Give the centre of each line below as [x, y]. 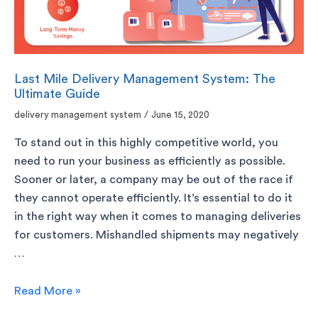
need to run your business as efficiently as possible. [150, 161]
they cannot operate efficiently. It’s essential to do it [153, 198]
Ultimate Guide [57, 93]
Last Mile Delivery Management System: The [145, 78]
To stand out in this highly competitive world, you [146, 143]
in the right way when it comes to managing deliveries [158, 217]
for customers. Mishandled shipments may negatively [157, 235]
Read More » [48, 291]
